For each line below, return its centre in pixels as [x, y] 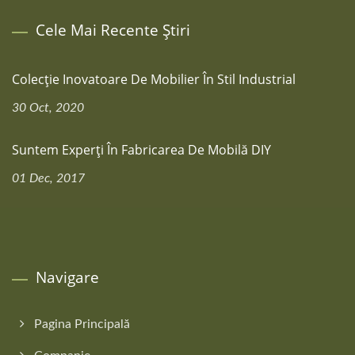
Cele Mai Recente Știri [113, 30]
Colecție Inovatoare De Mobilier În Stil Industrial [154, 79]
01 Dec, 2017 [48, 178]
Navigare [67, 277]
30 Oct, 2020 [48, 108]
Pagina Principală [82, 324]
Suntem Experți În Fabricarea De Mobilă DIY [141, 150]
